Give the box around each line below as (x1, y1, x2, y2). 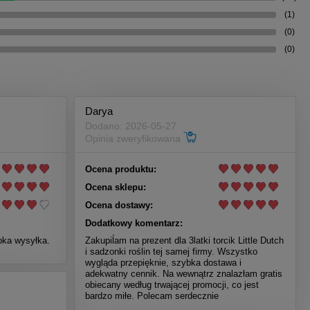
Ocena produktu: (85, 163, 156, 174)
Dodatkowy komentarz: (85, 217, 183, 228)
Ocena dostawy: (85, 199, 153, 210)
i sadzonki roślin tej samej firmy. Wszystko (85, 246, 257, 257)
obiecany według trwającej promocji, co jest (85, 279, 259, 290)
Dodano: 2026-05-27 (85, 120, 176, 132)
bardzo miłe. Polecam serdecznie (85, 290, 219, 301)
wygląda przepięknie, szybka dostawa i (85, 257, 241, 268)
